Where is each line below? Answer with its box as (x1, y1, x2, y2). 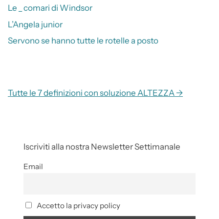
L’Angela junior (8, 19, 63, 29)
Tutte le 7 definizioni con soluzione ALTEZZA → (8, 88, 183, 98)
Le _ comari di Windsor (8, 3, 92, 13)
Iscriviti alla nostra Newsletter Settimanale (23, 142, 180, 152)
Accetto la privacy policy (35, 200, 120, 210)
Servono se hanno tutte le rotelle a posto (8, 36, 158, 46)
